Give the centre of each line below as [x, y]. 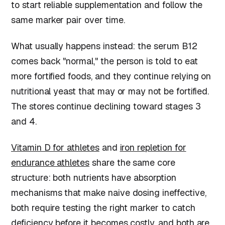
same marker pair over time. [68, 20]
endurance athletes [50, 162]
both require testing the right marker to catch [103, 207]
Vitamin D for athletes [55, 147]
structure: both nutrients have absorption [94, 177]
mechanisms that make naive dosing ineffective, [109, 192]
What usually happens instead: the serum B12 [104, 46]
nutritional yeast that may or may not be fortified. [110, 91]
